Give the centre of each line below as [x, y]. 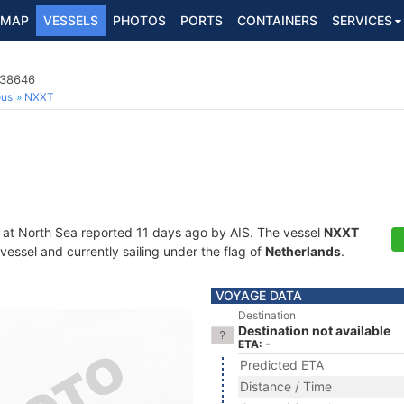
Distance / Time [286, 386]
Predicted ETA [282, 365]
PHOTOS [139, 20]
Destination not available [314, 331]
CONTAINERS [277, 20]
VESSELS [71, 20]
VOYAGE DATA [259, 295]
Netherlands [303, 251]
